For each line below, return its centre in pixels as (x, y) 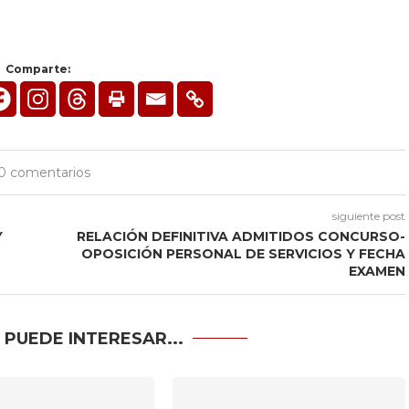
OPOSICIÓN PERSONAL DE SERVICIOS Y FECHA (243, 254)
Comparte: (37, 69)
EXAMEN (377, 271)
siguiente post (368, 216)
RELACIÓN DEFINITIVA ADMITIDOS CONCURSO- (241, 236)
